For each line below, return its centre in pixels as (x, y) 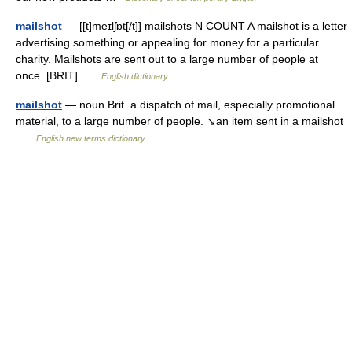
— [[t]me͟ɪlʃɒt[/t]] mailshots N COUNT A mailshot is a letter (205, 26)
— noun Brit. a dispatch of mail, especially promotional (198, 104)
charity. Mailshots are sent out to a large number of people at (167, 59)
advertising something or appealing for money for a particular (167, 42)
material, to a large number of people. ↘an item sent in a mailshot (180, 121)
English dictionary (135, 76)
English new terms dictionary (91, 138)
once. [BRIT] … (59, 75)
